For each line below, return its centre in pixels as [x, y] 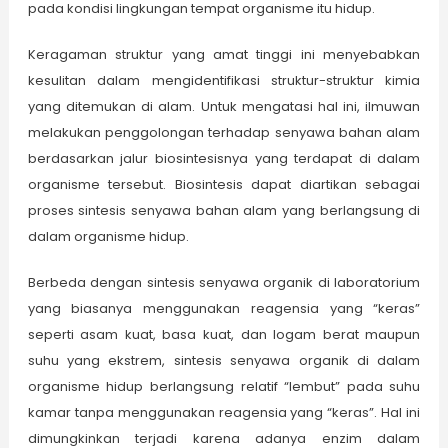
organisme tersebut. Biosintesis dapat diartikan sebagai [224, 185]
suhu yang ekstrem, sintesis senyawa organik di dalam [224, 361]
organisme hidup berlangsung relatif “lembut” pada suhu [224, 387]
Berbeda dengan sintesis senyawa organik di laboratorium [224, 283]
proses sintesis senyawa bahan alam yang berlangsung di [224, 211]
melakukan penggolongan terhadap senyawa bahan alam [224, 133]
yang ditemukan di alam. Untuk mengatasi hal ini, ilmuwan [224, 107]
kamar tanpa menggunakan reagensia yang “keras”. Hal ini [224, 413]
